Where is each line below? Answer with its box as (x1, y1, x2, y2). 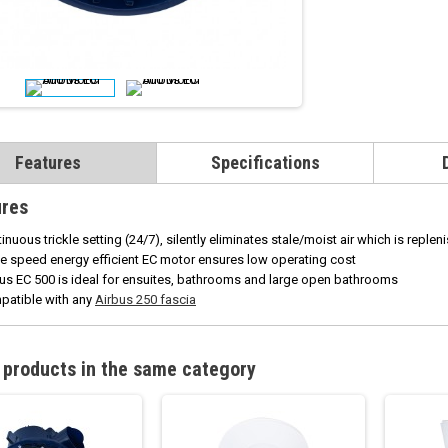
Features (15, 152, 81, 173)
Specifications (210, 152, 320, 173)
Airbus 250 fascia (95, 292, 196, 307)
